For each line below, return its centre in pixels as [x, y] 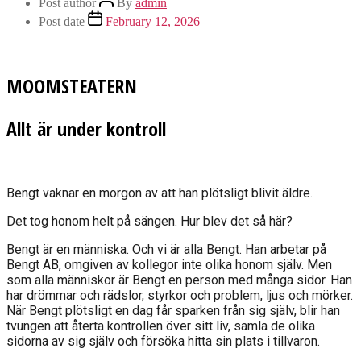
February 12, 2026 [153, 22]
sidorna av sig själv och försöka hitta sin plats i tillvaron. [163, 342]
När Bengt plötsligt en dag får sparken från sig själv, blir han [173, 311]
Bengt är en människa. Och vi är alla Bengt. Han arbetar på [166, 250]
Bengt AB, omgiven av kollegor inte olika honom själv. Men [169, 265]
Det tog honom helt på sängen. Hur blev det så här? [149, 222]
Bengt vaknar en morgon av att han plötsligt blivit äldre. [160, 193]
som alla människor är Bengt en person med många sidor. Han [179, 280]
